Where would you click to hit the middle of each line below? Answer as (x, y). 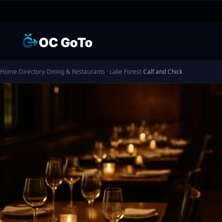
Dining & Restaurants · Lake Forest (94, 72)
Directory (32, 72)
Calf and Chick (163, 72)
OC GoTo (66, 42)
